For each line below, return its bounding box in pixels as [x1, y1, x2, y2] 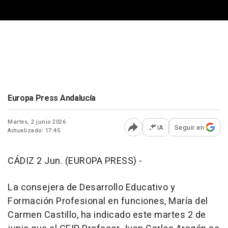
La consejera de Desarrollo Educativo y [8, 180, 175, 194]
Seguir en [174, 122, 204, 132]
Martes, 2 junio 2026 [8, 117, 66, 126]
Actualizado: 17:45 [8, 126, 60, 135]
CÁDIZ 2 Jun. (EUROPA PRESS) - [8, 154, 142, 168]
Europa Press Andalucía [8, 92, 96, 104]
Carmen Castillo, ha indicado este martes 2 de [8, 208, 206, 222]
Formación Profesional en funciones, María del [8, 194, 208, 208]
